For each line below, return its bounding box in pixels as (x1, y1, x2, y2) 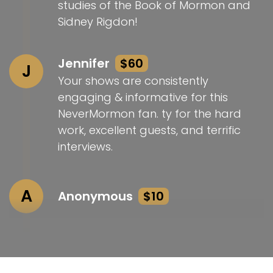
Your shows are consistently (58, 73, 208, 89)
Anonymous (58, 188, 136, 205)
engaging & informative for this (58, 90, 228, 105)
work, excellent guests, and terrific (58, 122, 241, 138)
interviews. (58, 139, 113, 155)
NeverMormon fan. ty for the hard (58, 106, 241, 122)
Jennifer (58, 55, 113, 73)
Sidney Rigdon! (58, 14, 138, 30)
